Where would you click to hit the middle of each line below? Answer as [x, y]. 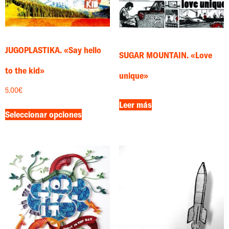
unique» [133, 76]
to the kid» [25, 70]
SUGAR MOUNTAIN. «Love [165, 55]
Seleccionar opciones [43, 114]
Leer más [135, 104]
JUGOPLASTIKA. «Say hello [53, 50]
